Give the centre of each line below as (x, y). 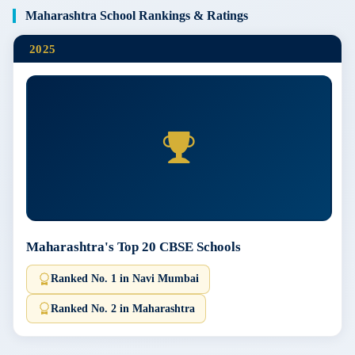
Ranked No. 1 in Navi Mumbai (124, 279)
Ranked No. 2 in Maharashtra (122, 308)
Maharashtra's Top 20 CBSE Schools (134, 246)
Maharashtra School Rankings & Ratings (137, 16)
